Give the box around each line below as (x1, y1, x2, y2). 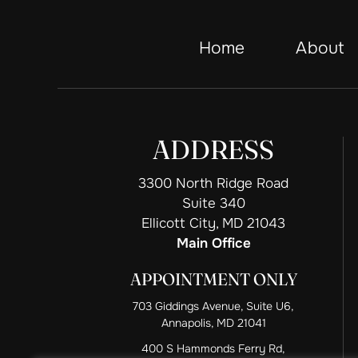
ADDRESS (153, 133, 274, 165)
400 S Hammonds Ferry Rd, (141, 341, 285, 356)
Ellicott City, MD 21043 (141, 215, 285, 232)
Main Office (176, 235, 251, 252)
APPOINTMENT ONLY (129, 268, 297, 289)
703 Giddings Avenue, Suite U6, (133, 299, 294, 313)
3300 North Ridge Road (138, 175, 288, 192)
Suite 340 (181, 195, 245, 212)
